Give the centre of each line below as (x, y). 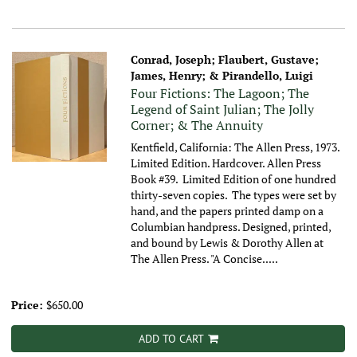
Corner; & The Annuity (197, 126)
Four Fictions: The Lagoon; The (220, 94)
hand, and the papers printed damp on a (228, 211)
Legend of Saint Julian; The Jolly (223, 110)
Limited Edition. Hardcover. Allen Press (226, 163)
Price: (29, 305)
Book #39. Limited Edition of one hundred (234, 179)
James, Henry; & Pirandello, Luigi (222, 76)
